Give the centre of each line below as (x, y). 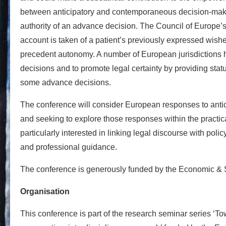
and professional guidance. (69, 147)
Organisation (45, 191)
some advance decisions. (66, 82)
